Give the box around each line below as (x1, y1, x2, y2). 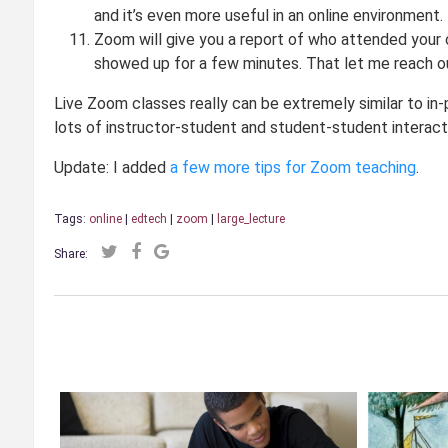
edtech (130, 211, 167, 226)
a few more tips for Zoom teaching (169, 157, 416, 177)
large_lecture (216, 211, 285, 226)
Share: (53, 246, 88, 261)
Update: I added (53, 157, 170, 177)
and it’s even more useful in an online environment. (93, 5, 443, 25)
